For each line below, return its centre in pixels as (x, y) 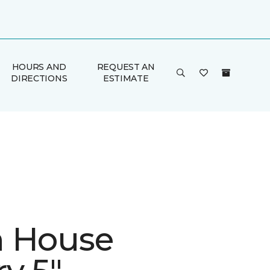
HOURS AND (39, 67)
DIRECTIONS (39, 78)
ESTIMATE (126, 78)
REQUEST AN (126, 67)
